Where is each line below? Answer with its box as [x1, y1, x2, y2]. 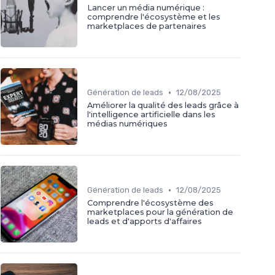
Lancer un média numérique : [87, 3, 204, 13]
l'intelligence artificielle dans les [87, 110, 215, 120]
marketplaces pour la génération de [87, 207, 233, 217]
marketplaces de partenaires [87, 21, 206, 31]
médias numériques [87, 119, 168, 129]
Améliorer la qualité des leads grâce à [87, 101, 239, 110]
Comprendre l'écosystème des [87, 198, 214, 208]
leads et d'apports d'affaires [87, 217, 202, 227]
